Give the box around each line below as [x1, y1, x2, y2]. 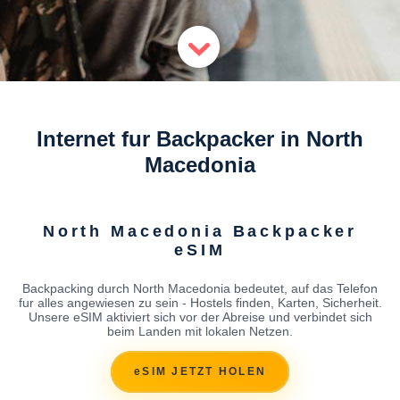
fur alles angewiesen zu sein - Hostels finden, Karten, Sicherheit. [18, 295, 382, 310]
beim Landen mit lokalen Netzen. [107, 323, 293, 338]
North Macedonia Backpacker [42, 221, 358, 240]
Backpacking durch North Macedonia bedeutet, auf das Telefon [22, 280, 378, 296]
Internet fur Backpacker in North [37, 127, 363, 151]
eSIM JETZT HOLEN [134, 365, 266, 379]
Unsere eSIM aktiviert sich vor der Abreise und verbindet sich [28, 309, 372, 324]
